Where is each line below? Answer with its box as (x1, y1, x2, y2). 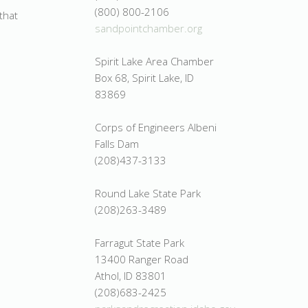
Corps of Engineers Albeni (95, 120, 217, 134)
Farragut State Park (95, 235, 184, 250)
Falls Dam (95, 136, 139, 151)
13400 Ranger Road (95, 252, 188, 266)
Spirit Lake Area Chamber (95, 54, 214, 68)
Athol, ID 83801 (95, 268, 166, 283)
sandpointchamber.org (95, 21, 202, 35)
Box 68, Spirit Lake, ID (95, 70, 194, 85)
